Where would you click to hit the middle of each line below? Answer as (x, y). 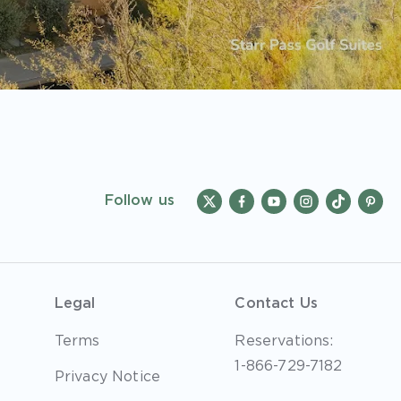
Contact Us (277, 303)
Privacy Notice (107, 376)
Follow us (139, 200)
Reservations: (284, 341)
